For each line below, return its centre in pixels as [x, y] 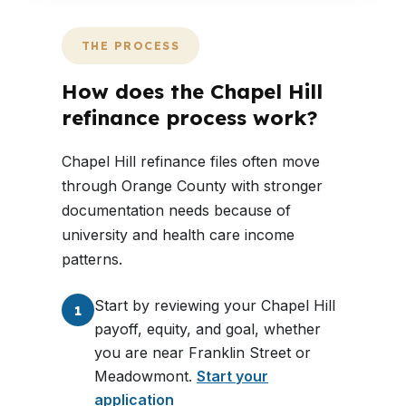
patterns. [92, 259]
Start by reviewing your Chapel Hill [215, 305]
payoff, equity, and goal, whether [208, 329]
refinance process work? [190, 118]
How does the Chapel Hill [192, 92]
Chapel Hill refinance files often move [191, 161]
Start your [232, 376]
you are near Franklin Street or [203, 353]
